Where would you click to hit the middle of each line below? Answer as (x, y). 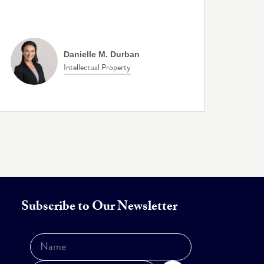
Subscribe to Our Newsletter (99, 207)
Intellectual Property (97, 67)
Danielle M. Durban (101, 54)
